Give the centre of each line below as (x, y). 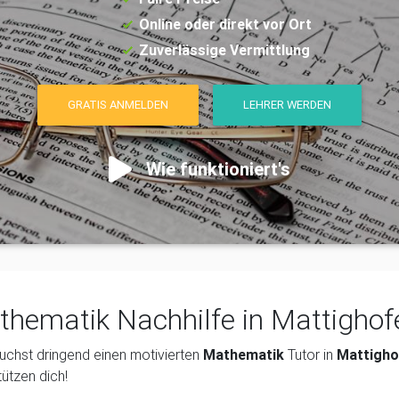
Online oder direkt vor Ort (225, 24)
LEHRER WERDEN (288, 105)
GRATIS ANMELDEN (118, 105)
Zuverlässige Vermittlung (224, 50)
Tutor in (312, 354)
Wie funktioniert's (218, 168)
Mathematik (245, 354)
